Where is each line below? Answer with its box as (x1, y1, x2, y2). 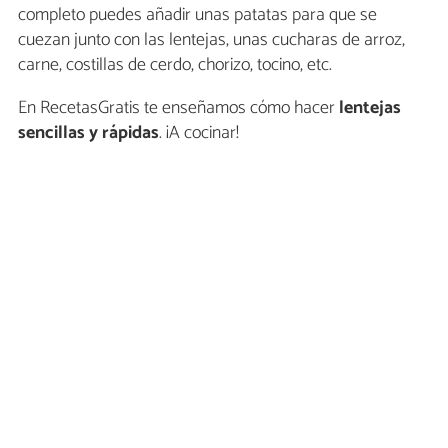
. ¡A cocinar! (159, 117, 239, 148)
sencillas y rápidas (18, 117, 159, 148)
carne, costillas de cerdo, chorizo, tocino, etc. (18, 49, 332, 80)
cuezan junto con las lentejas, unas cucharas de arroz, (18, 24, 405, 55)
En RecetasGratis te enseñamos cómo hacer (18, 92, 339, 123)
